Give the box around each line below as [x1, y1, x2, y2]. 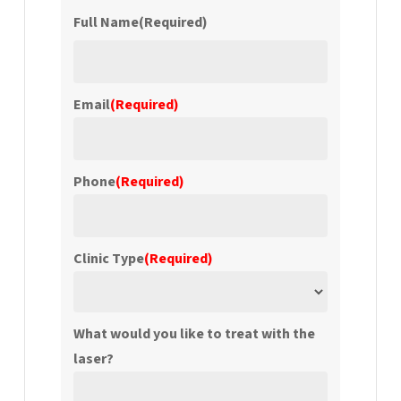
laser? [73, 348, 114, 369]
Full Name [73, 12, 139, 32]
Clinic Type [73, 248, 144, 269]
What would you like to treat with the [73, 323, 315, 344]
